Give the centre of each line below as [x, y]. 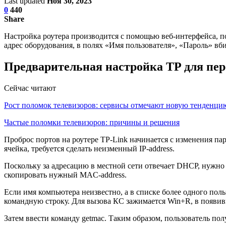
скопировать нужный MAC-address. [65, 175]
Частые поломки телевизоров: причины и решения [92, 122]
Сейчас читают [30, 88]
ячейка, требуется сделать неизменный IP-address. [89, 148]
